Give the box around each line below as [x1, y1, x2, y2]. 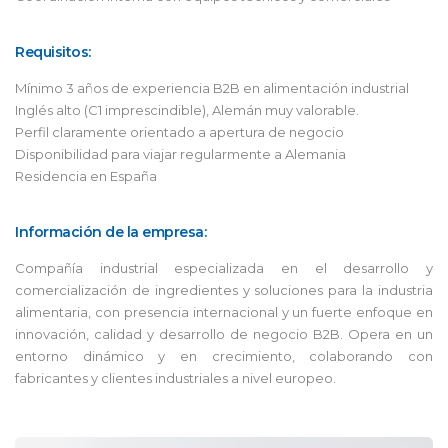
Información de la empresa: [15, 222, 206, 241]
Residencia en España [15, 167, 157, 184]
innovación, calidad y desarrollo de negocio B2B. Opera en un [15, 325, 433, 342]
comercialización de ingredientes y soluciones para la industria [15, 281, 433, 298]
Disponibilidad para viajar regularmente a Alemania [15, 145, 346, 162]
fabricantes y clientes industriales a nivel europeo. [15, 369, 336, 386]
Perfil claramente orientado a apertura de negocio [15, 123, 344, 140]
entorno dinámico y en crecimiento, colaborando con [15, 347, 433, 364]
